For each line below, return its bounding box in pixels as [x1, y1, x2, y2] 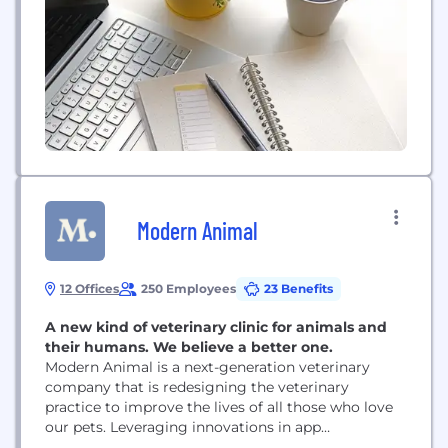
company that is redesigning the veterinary [45, 378, 349, 396]
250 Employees [141, 281, 236, 296]
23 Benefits [264, 281, 333, 296]
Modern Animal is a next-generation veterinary [45, 358, 370, 376]
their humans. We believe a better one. [45, 338, 333, 356]
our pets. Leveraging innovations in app [45, 418, 321, 436]
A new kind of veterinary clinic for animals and [45, 318, 387, 336]
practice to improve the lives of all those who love [45, 398, 393, 416]
